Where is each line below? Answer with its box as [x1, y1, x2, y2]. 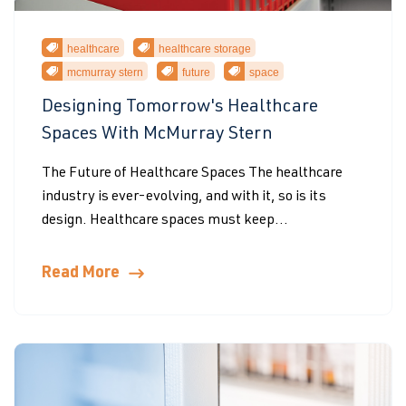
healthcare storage [159, 43, 251, 55]
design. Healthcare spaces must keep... [42, 214, 288, 228]
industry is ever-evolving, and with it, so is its [42, 190, 326, 205]
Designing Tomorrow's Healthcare [42, 99, 318, 117]
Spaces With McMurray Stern [42, 126, 273, 144]
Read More [42, 265, 120, 282]
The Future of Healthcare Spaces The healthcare [42, 167, 343, 181]
